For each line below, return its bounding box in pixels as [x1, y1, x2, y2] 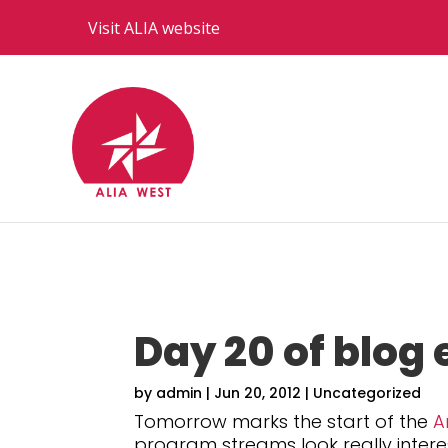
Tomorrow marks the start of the [134, 409, 434, 435]
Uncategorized [313, 383, 422, 404]
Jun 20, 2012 [214, 383, 302, 404]
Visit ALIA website [88, 16, 220, 39]
